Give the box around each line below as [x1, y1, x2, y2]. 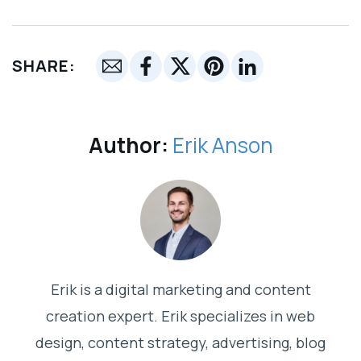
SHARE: [12, 54, 76, 77]
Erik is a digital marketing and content [50, 280, 311, 300]
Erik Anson [172, 131, 273, 160]
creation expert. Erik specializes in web [46, 306, 315, 326]
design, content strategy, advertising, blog [35, 333, 326, 353]
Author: [88, 131, 168, 160]
